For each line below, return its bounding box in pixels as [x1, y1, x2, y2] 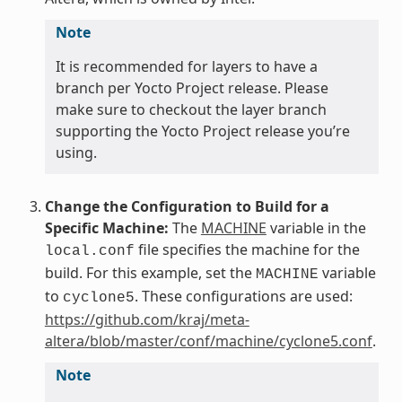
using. [55, 142, 97, 162]
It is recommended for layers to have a [55, 56, 318, 76]
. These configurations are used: [134, 285, 353, 306]
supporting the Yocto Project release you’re [55, 120, 350, 141]
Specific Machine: [44, 217, 169, 238]
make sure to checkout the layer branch [55, 99, 327, 119]
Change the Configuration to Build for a [44, 196, 329, 216]
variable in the [266, 217, 366, 238]
